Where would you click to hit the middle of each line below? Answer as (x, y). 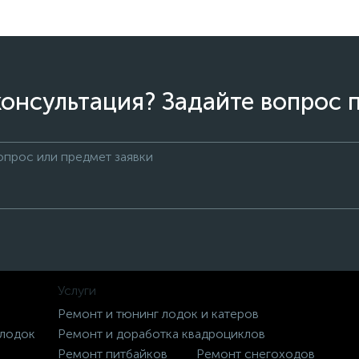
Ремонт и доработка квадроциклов (161, 334)
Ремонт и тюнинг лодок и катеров (158, 314)
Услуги (77, 290)
